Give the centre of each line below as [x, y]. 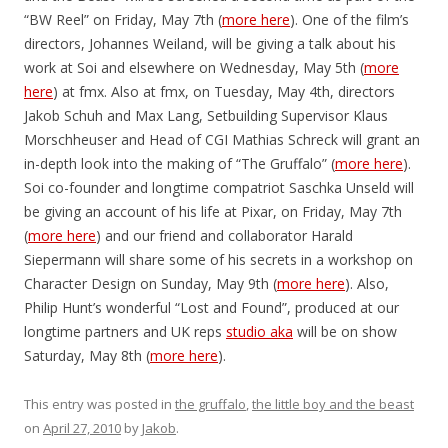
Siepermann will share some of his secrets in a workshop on [218, 259]
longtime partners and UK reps [125, 331]
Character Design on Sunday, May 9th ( [150, 283]
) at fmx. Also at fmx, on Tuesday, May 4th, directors [224, 91]
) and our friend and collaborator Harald [224, 235]
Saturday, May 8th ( [87, 355]
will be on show [345, 331]
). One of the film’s [349, 19]
